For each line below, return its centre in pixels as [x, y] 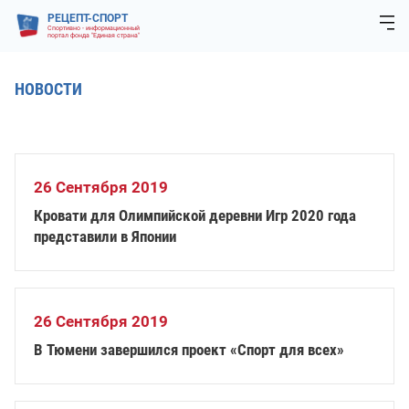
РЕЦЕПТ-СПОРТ [88, 18]
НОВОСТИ [48, 89]
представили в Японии [105, 236]
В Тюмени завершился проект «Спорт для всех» [189, 350]
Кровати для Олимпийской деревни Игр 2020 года [195, 215]
